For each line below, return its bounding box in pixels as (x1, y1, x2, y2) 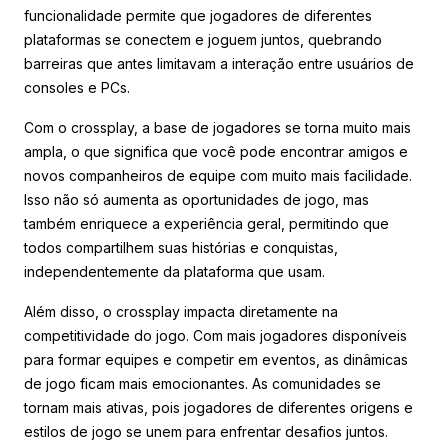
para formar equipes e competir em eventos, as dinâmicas (24, 350, 408, 368)
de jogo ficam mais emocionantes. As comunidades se (24, 374, 381, 392)
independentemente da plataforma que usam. (24, 262, 325, 280)
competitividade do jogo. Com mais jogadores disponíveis (24, 326, 407, 344)
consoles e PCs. (24, 78, 130, 96)
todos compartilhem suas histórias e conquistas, (24, 238, 338, 256)
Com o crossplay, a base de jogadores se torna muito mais (24, 118, 411, 136)
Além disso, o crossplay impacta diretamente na (24, 302, 338, 320)
